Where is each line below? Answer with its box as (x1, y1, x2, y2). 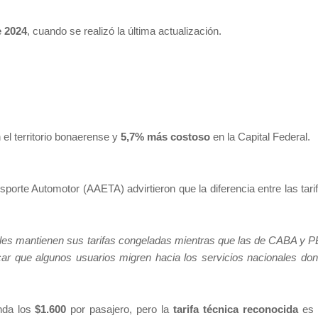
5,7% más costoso (121, 131, 210, 143)
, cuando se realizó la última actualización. (27, 25, 221, 37)
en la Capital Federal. (210, 131, 310, 143)
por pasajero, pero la (66, 303, 174, 315)
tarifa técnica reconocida (173, 303, 299, 315)
